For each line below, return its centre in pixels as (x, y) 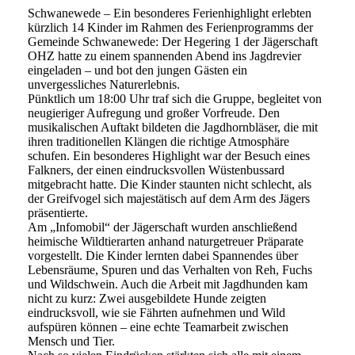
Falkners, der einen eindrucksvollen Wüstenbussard (156, 170)
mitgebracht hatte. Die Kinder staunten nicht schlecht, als (170, 185)
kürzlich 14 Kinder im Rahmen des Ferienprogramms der (170, 28)
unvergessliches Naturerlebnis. (104, 85)
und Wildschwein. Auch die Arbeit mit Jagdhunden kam (168, 284)
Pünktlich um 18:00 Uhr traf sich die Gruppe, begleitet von (175, 99)
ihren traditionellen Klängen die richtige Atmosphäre (158, 142)
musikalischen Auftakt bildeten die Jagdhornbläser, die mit (173, 128)
